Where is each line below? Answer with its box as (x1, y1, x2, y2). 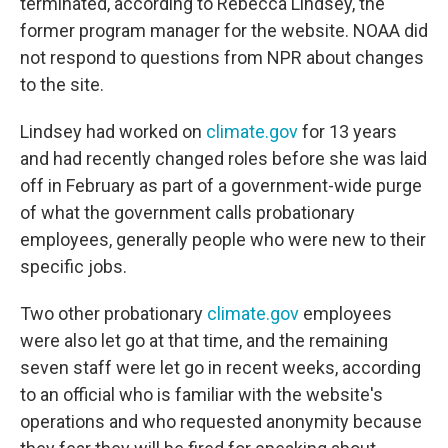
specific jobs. (20, 256, 127, 277)
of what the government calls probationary (20, 202, 355, 223)
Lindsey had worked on (20, 121, 206, 142)
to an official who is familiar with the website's (20, 384, 383, 405)
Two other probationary (20, 303, 207, 324)
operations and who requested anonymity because (20, 411, 422, 432)
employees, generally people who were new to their (20, 229, 426, 250)
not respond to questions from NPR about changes (20, 47, 424, 68)
